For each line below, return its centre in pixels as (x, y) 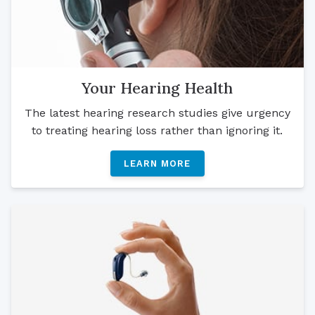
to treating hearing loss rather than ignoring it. (157, 130)
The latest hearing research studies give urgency (157, 112)
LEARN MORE (157, 163)
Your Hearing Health (157, 88)
